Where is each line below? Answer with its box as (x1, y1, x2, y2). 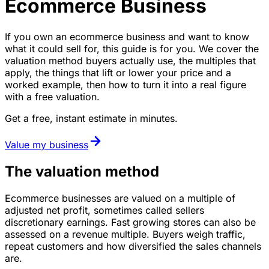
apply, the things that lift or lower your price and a (5, 66, 231, 79)
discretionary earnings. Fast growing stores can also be (5, 216, 256, 228)
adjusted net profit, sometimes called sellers (5, 204, 204, 216)
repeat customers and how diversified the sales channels (5, 240, 261, 252)
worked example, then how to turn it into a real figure (5, 78, 246, 91)
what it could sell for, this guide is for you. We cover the (5, 42, 259, 55)
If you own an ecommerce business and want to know (5, 30, 249, 43)
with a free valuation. (5, 90, 100, 103)
